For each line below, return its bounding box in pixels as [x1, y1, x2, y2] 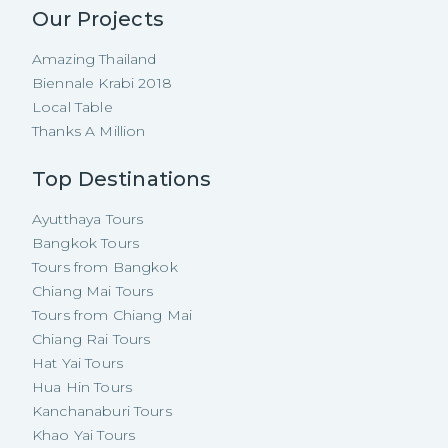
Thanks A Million [32, 122, 146, 140]
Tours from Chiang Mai [32, 306, 193, 324]
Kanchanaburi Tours [32, 402, 172, 420]
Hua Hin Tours [32, 378, 132, 396]
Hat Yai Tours [32, 354, 123, 372]
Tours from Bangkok [32, 258, 178, 276]
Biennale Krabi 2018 [32, 74, 172, 92]
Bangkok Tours [32, 234, 139, 252]
